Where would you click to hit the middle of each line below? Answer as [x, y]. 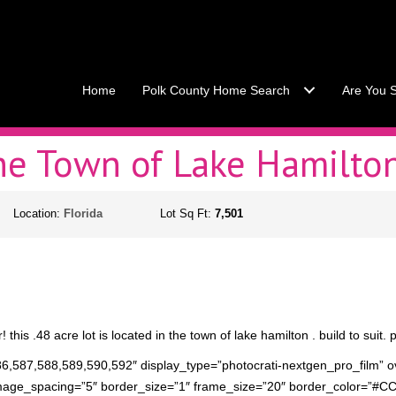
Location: [38, 213]
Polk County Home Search [217, 90]
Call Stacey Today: [252, 42]
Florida [83, 213]
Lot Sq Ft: [187, 213]
